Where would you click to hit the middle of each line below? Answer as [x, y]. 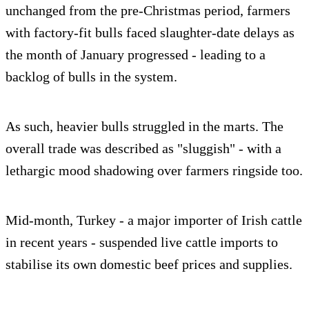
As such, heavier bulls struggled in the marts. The [144, 127]
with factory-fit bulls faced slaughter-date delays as [150, 33]
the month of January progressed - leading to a [136, 55]
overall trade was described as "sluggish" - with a [143, 149]
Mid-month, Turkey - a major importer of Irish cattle [154, 220]
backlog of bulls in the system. [91, 77]
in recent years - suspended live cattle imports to [142, 242]
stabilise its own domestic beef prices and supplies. [149, 265]
